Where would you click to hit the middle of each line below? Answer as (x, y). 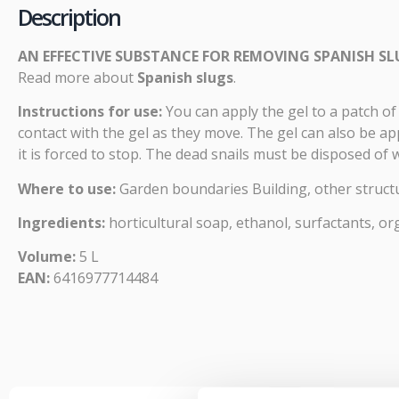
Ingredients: (61, 222)
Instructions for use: (90, 112)
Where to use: (67, 188)
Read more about (77, 77)
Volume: (49, 257)
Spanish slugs (185, 77)
